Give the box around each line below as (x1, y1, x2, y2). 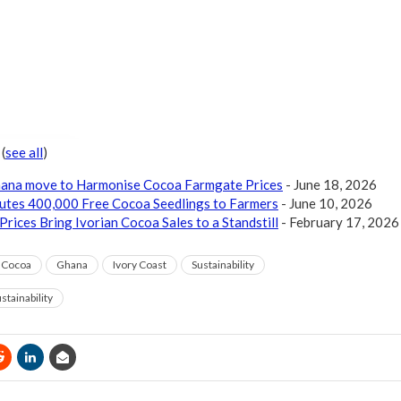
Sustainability (192, 257, 254, 271)
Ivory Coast (113, 257, 166, 271)
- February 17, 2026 (278, 213, 399, 230)
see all (5, 143, 43, 160)
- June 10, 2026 (278, 194, 372, 211)
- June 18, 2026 (283, 175, 377, 192)
